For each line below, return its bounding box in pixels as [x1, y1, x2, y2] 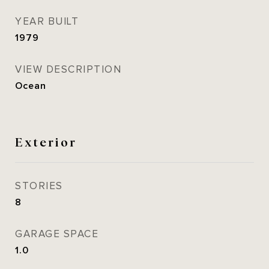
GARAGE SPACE [15, 228, 98, 240]
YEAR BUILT [15, 16, 79, 28]
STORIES [15, 180, 63, 192]
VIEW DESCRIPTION [15, 64, 121, 76]
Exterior [15, 133, 77, 150]
